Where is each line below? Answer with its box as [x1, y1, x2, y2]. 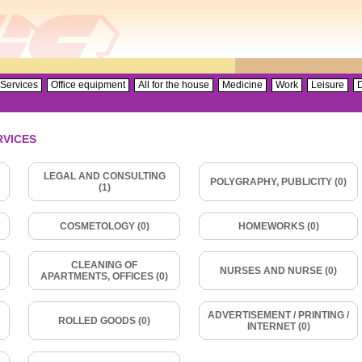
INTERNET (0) [246, 321, 310, 332]
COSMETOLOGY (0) [59, 221, 149, 232]
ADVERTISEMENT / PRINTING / [208, 309, 349, 321]
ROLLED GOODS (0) [58, 315, 150, 326]
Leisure [311, 79, 344, 90]
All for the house [138, 79, 209, 90]
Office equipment [51, 79, 125, 90]
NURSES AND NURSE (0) [220, 265, 337, 276]
